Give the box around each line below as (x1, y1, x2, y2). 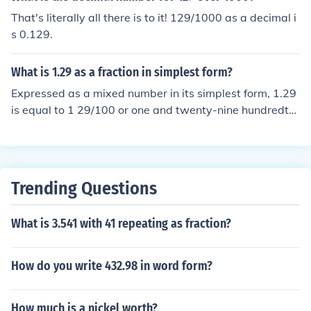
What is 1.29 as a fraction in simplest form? (11, 65, 233, 80)
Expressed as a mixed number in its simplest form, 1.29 (11, 86, 296, 100)
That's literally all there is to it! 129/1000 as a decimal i (11, 10, 296, 24)
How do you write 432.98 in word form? (11, 258, 212, 274)
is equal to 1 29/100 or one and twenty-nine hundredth (11, 103, 295, 117)
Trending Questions (11, 178, 157, 199)
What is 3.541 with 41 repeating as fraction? (11, 216, 231, 231)
